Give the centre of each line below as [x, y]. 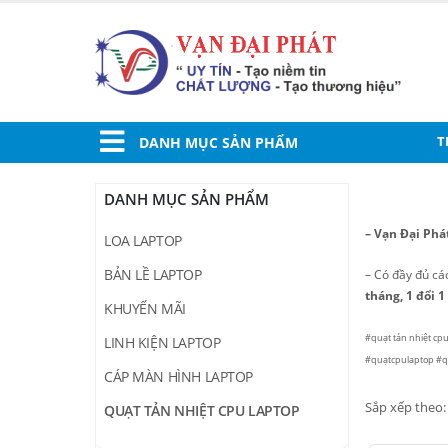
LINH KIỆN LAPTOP [162, 343]
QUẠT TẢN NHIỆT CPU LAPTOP [202, 411]
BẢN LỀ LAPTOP [153, 275]
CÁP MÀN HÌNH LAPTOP [179, 377]
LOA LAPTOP [143, 241]
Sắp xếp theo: [405, 407]
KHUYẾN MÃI [145, 309]
